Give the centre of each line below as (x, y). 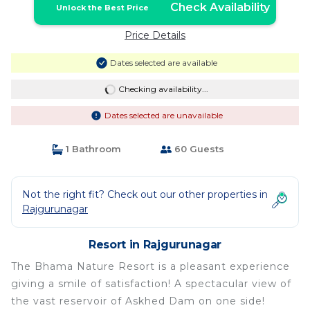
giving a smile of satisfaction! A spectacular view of (151, 284)
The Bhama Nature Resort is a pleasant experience (151, 266)
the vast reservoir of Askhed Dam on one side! (138, 301)
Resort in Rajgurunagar (155, 245)
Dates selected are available (163, 63)
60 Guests (198, 149)
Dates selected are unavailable (163, 115)
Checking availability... (163, 89)
